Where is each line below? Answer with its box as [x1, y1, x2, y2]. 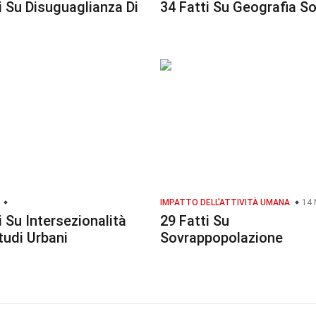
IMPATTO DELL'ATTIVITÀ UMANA [159, 197, 290, 207]
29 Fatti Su [159, 212, 229, 229]
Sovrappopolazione [159, 229, 283, 246]
